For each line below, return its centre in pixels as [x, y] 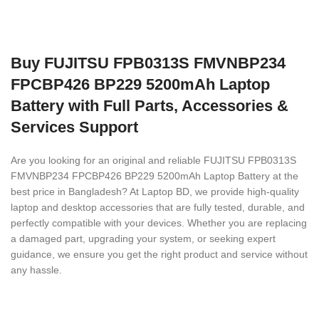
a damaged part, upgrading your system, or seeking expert [143, 239]
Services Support [74, 127]
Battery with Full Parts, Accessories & [150, 106]
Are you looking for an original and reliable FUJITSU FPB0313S [153, 160]
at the [286, 176]
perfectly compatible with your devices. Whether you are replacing [159, 223]
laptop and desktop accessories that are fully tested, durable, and [158, 207]
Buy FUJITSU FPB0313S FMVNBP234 [148, 63]
